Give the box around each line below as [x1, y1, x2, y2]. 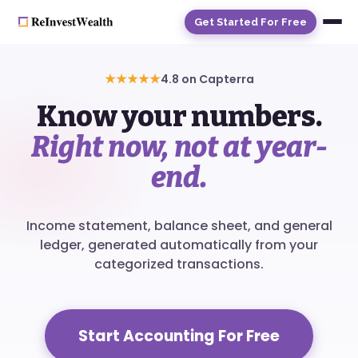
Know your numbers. [36, 99, 322, 134]
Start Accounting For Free [78, 325, 280, 347]
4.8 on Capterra [160, 70, 254, 87]
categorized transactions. [94, 255, 264, 273]
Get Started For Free [194, 15, 307, 28]
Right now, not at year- [30, 129, 328, 165]
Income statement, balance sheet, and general [26, 217, 332, 235]
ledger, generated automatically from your [40, 236, 318, 254]
